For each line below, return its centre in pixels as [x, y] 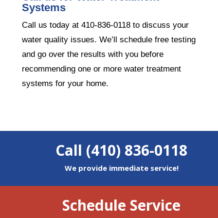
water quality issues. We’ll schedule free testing [109, 39]
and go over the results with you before [92, 54]
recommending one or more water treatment [101, 69]
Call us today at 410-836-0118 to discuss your [105, 25]
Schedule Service [121, 205]
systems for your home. [65, 83]
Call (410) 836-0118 [121, 150]
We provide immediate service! [121, 168]
